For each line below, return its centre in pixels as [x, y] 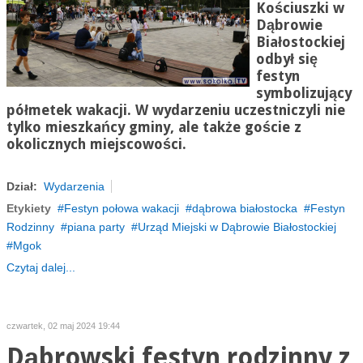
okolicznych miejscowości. [96, 144]
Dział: [21, 186]
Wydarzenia [74, 186]
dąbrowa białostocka [244, 208]
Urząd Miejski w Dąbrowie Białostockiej [237, 227]
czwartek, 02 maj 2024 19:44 [63, 326]
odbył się [286, 59]
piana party [96, 227]
